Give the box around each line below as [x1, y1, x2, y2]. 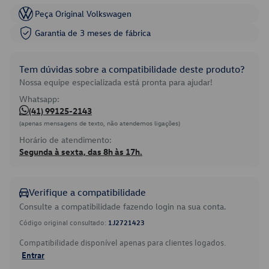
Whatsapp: [19, 93, 59, 104]
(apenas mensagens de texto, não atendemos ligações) [19, 118, 180, 127]
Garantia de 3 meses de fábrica [35, 27, 151, 38]
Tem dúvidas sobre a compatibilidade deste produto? [19, 63, 244, 75]
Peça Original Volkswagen [35, 8, 131, 19]
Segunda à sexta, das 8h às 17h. [19, 146, 142, 157]
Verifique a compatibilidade [29, 186, 146, 198]
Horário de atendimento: [19, 134, 112, 145]
